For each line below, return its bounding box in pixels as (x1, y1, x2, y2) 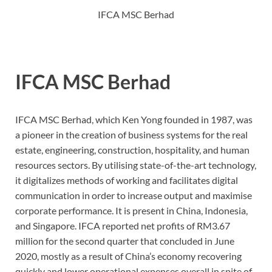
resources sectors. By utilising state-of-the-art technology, (15, 158, 256, 171)
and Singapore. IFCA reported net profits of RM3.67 (15, 219, 230, 231)
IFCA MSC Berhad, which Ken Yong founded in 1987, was (15, 113, 253, 125)
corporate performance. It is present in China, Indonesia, (15, 204, 248, 216)
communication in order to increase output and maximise (15, 189, 252, 201)
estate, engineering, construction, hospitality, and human (15, 143, 250, 155)
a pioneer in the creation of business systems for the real (15, 128, 248, 140)
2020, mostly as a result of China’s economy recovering (15, 250, 242, 262)
